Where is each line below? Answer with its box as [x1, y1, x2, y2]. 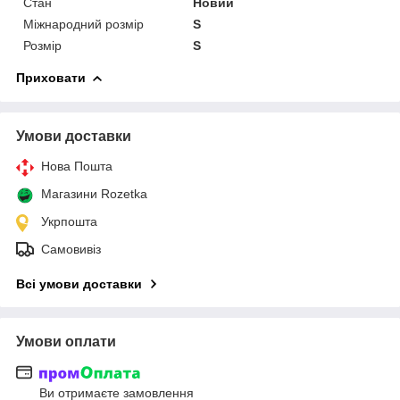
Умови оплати [16, 333, 116, 349]
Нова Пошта [41, 158, 112, 173]
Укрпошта [41, 213, 97, 229]
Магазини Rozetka [41, 186, 147, 201]
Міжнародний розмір [23, 16, 144, 31]
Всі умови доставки [16, 276, 142, 291]
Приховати [16, 70, 86, 85]
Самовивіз [41, 241, 101, 256]
